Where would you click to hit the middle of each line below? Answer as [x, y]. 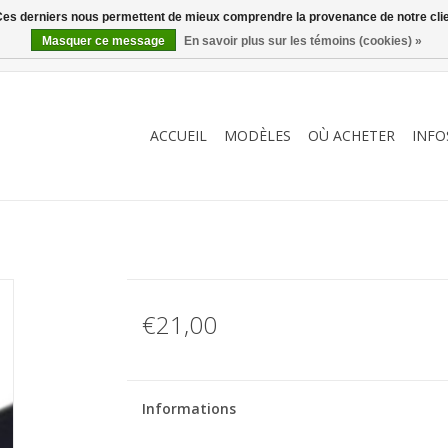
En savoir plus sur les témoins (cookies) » [303, 41]
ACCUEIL [178, 135]
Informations [188, 408]
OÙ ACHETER [351, 135]
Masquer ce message [103, 41]
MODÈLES [257, 135]
